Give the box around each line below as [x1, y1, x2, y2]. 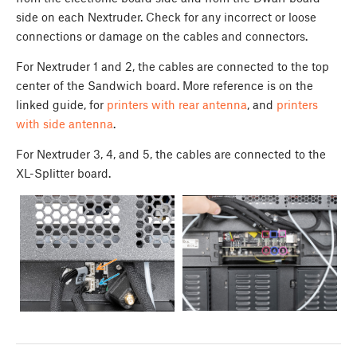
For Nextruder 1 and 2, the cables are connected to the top [16, 58, 329, 73]
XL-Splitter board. [16, 165, 114, 180]
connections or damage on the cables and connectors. [16, 28, 311, 43]
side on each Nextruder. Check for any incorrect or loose [16, 9, 316, 24]
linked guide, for [16, 96, 107, 112]
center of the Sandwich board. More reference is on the [16, 77, 313, 92]
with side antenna [16, 116, 113, 131]
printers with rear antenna [107, 96, 247, 112]
